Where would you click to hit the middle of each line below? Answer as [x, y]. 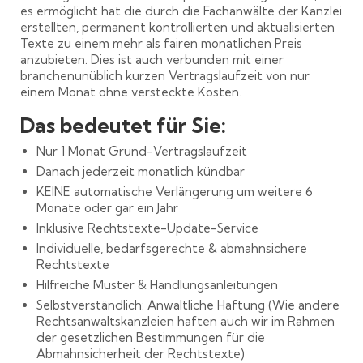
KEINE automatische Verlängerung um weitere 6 [175, 191]
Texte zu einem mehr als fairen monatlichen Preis [161, 43]
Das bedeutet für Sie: [123, 125]
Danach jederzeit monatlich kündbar [141, 171]
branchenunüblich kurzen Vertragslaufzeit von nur [165, 75]
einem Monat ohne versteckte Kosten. [131, 92]
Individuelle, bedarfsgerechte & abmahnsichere [172, 248]
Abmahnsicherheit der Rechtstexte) [141, 353]
